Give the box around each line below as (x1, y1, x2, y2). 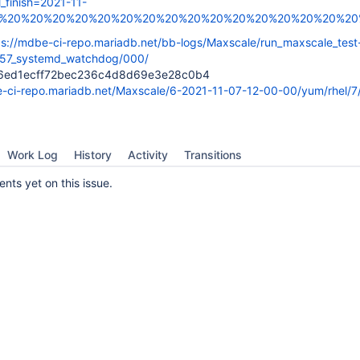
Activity (128, 148, 168, 162)
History (74, 148, 112, 162)
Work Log (7, 148, 58, 162)
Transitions (184, 148, 242, 162)
